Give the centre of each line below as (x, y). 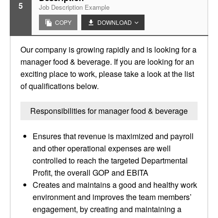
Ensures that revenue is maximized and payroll (113, 136)
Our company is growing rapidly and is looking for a (109, 49)
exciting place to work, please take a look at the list (107, 74)
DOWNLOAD (115, 22)
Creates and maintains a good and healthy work (115, 185)
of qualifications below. (60, 86)
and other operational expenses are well (102, 148)
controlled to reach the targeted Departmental (110, 160)
